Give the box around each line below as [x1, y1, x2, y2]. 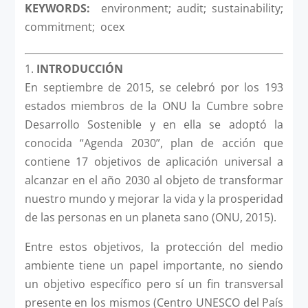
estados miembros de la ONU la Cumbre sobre [24, 98, 284, 113]
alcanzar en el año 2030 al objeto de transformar [24, 172, 284, 188]
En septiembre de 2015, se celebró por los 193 [24, 79, 284, 95]
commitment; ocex [24, 19, 124, 34]
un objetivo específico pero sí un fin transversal [24, 276, 284, 291]
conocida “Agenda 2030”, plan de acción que [24, 135, 284, 151]
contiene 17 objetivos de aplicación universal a [24, 153, 284, 169]
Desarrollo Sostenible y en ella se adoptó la [24, 116, 284, 132]
